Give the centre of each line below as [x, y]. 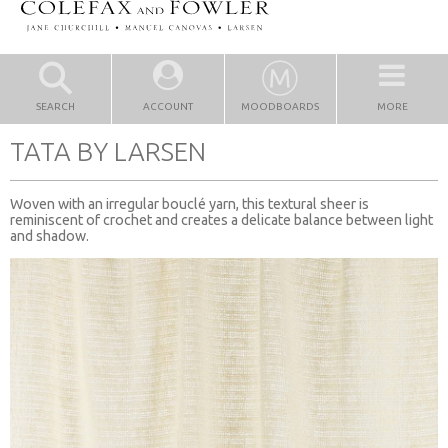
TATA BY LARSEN [108, 151]
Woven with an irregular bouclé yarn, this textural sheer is [189, 203]
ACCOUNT [167, 106]
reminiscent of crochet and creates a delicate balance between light [221, 219]
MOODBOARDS [280, 106]
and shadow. [49, 235]
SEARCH [56, 106]
